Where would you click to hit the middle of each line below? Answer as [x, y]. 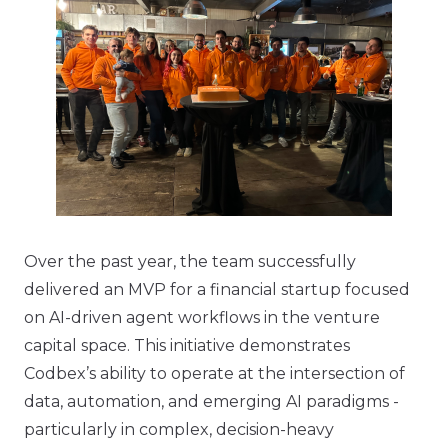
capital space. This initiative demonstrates [187, 345]
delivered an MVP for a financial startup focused [217, 289]
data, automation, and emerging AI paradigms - [211, 401]
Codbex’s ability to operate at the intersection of [214, 373]
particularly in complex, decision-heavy [179, 429]
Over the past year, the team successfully [190, 261]
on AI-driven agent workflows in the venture [202, 317]
